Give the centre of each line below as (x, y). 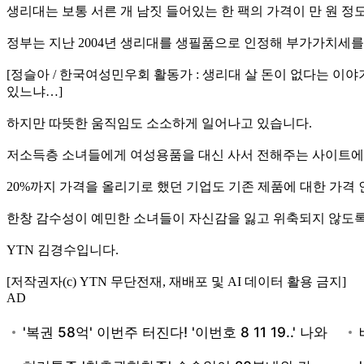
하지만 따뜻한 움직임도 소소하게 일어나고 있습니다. (159, 123)
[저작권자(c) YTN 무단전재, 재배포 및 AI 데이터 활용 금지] (176, 281)
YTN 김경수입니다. (63, 249)
